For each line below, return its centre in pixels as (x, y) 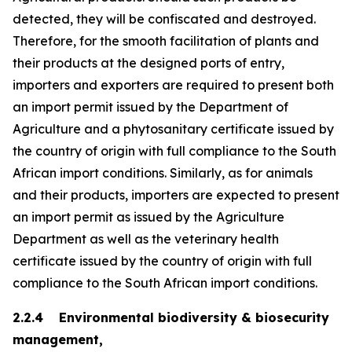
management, (58, 339)
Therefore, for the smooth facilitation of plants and (166, 41)
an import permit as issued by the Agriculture (148, 217)
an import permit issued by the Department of (150, 107)
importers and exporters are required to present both (173, 85)
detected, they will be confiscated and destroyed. (164, 19)
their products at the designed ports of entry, (148, 63)
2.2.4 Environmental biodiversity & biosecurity (171, 317)
